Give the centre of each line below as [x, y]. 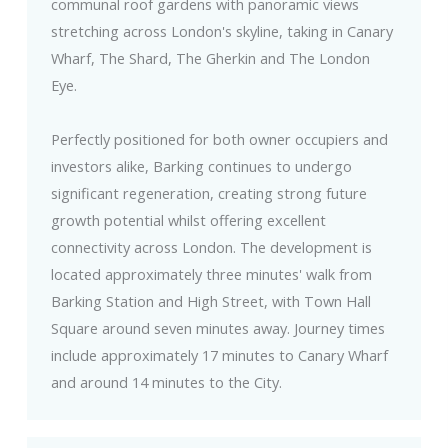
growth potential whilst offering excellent [188, 220]
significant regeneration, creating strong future [208, 193]
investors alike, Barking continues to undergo [201, 166]
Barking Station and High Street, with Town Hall [210, 301]
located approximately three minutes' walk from [211, 274]
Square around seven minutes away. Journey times [217, 328]
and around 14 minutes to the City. [166, 382]
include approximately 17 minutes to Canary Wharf [219, 355]
